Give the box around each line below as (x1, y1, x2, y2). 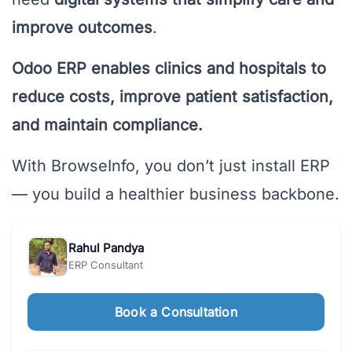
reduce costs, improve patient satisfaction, (12, 87, 333, 107)
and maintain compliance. (12, 115, 203, 135)
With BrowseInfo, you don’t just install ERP (12, 156, 330, 176)
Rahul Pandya (68, 240, 144, 255)
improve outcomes (12, 18, 152, 38)
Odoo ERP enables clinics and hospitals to (12, 59, 326, 79)
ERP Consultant (68, 258, 143, 271)
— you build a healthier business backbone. (12, 185, 339, 204)
